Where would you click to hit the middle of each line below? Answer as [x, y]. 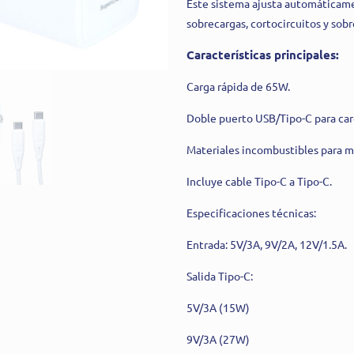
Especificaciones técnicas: [251, 212]
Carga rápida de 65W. [238, 86]
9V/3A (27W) [218, 339]
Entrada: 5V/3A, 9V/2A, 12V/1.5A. [267, 244]
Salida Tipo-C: [220, 275]
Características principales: [263, 54]
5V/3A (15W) [218, 307]
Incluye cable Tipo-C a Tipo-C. [259, 181]
